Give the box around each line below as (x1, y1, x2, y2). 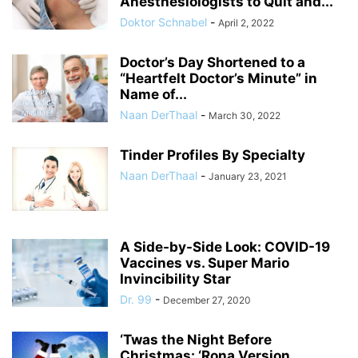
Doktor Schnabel (120, 14, 207, 29)
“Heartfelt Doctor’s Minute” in (120, 70, 317, 86)
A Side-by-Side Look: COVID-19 (120, 238, 330, 255)
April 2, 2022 (218, 16, 274, 29)
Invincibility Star (120, 270, 231, 287)
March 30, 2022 (209, 109, 280, 121)
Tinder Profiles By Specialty (120, 146, 305, 163)
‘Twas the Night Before (120, 331, 272, 348)
